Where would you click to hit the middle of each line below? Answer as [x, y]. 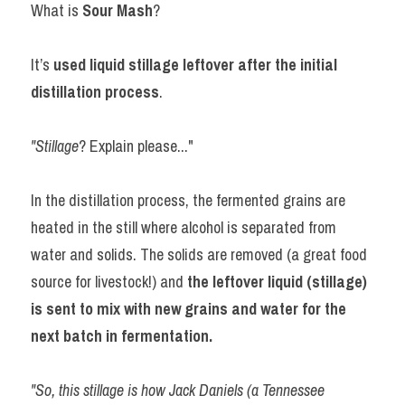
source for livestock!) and [109, 282]
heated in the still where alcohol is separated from [184, 227]
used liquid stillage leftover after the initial [195, 65]
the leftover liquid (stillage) [277, 282]
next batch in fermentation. [123, 336]
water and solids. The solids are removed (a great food [199, 254]
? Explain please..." [136, 146]
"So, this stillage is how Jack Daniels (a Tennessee [178, 390]
